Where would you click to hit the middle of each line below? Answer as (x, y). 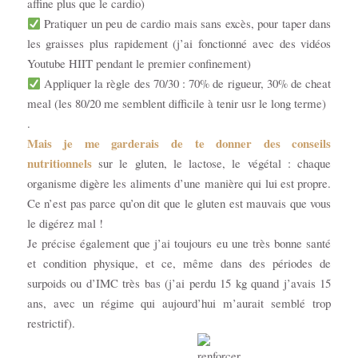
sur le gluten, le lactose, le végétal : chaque (211, 163)
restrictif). (51, 323)
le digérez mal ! (65, 223)
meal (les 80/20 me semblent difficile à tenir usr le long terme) (176, 103)
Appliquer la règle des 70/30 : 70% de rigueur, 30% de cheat (186, 84)
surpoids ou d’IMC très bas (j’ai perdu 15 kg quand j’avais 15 (179, 283)
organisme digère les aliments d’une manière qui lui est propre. (179, 183)
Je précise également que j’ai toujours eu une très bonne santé (179, 243)
